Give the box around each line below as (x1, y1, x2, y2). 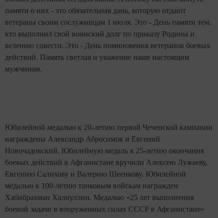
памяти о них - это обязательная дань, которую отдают (5, 6, 186, 15)
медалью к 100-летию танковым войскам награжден (5, 182, 178, 190)
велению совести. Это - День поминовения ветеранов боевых (5, 41, 210, 50)
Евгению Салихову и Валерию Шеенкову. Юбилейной (5, 170, 186, 178)
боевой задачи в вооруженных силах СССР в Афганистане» (5, 205, 204, 213)
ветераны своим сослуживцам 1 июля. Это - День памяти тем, (5, 18, 211, 26)
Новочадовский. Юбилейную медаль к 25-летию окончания (5, 146, 204, 155)
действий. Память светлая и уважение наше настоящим (5, 53, 189, 61)
